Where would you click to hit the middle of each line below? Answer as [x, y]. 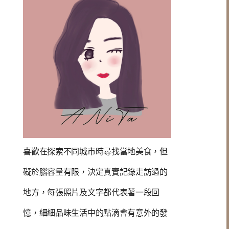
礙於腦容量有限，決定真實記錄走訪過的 [95, 172]
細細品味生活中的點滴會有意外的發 [103, 213]
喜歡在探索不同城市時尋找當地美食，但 [95, 152]
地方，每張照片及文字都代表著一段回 [91, 192]
